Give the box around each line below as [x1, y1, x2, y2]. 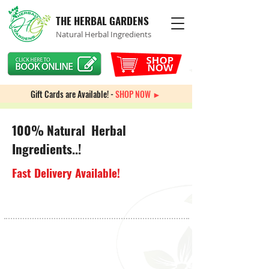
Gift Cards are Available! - [31, 88, 115, 100]
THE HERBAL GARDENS [56, 13, 149, 28]
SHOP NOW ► [115, 88, 161, 100]
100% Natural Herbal [12, 121, 126, 139]
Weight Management [26, 221, 84, 228]
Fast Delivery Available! [12, 164, 120, 181]
